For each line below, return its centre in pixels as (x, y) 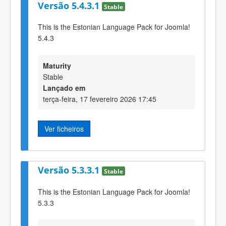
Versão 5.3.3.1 (70, 170)
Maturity (57, 65)
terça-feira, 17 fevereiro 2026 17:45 (100, 99)
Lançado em (64, 88)
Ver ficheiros (64, 128)
